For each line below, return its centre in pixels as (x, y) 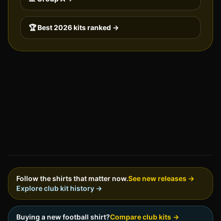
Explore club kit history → (59, 188)
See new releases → (161, 178)
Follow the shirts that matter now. (72, 178)
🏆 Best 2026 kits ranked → (74, 28)
